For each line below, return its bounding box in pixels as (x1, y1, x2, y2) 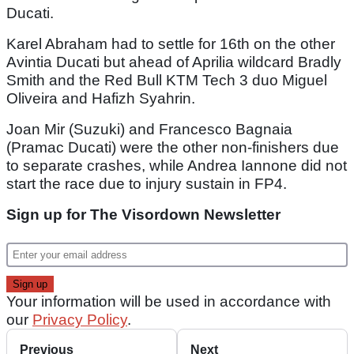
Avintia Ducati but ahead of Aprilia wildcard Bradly (6, 54, 341, 71)
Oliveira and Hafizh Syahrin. (6, 90, 195, 107)
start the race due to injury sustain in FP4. (6, 175, 287, 193)
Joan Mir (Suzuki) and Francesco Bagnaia (6, 121, 292, 138)
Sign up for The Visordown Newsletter (6, 206, 281, 224)
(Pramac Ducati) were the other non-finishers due (6, 139, 339, 156)
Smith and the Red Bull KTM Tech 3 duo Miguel (6, 72, 327, 89)
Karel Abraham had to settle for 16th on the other (6, 36, 335, 53)
